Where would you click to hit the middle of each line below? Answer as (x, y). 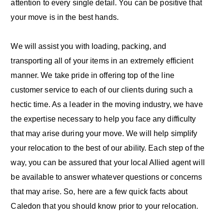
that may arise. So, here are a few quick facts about (99, 192)
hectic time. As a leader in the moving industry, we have (107, 105)
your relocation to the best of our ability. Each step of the (108, 148)
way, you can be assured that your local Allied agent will (108, 163)
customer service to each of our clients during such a (102, 90)
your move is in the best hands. (65, 17)
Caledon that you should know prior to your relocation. (105, 206)
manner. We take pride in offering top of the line (93, 76)
